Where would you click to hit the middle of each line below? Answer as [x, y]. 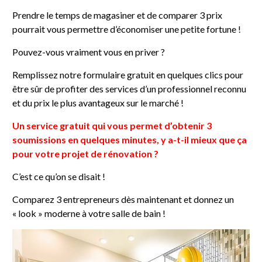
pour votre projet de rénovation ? [86, 153]
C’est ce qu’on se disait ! [59, 176]
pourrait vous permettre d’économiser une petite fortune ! [127, 29]
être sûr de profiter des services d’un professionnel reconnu [130, 88]
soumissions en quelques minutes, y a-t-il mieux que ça [130, 139]
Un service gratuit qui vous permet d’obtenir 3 [112, 125]
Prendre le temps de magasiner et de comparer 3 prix [118, 15]
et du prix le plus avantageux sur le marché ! [98, 102]
